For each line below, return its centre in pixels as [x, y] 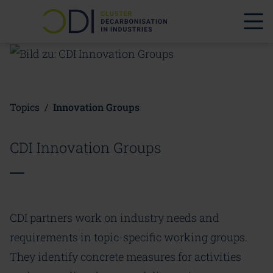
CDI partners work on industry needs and [115, 218]
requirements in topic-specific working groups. [129, 237]
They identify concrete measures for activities [126, 257]
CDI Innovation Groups [86, 147]
